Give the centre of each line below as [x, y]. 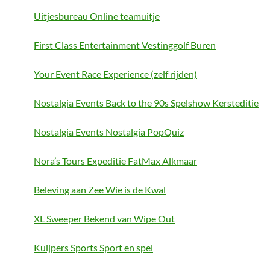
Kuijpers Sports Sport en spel [93, 247]
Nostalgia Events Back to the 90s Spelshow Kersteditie [146, 103]
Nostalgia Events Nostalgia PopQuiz [109, 132]
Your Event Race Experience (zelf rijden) [115, 74]
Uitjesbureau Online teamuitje [97, 16]
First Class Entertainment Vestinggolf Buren [125, 45]
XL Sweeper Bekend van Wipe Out [104, 218]
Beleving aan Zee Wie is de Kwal [100, 190]
